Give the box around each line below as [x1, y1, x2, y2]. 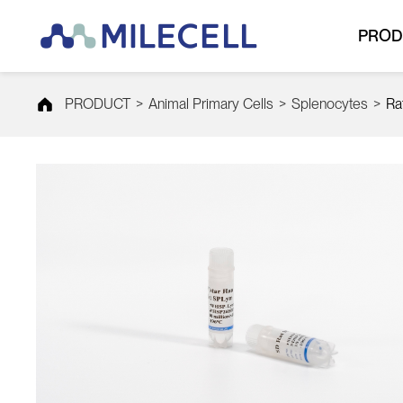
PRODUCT [65, 95, 130, 112]
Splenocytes [291, 95, 368, 112]
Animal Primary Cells [148, 95, 273, 112]
